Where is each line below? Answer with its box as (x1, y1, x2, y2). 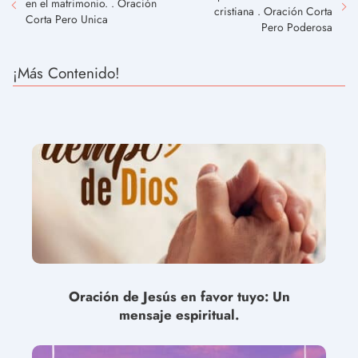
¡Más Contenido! (13, 62, 120, 84)
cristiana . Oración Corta (214, 3, 332, 19)
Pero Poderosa (261, 19, 332, 35)
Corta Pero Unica (26, 11, 108, 27)
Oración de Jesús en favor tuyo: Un (68, 287, 290, 306)
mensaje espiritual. (119, 305, 239, 324)
